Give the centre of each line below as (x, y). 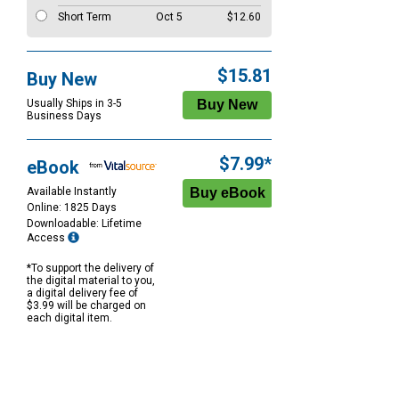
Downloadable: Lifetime (84, 224)
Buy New (62, 80)
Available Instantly (72, 192)
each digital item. (69, 318)
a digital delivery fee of (82, 293)
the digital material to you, (91, 281)
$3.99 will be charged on (86, 306)
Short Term (85, 17)
